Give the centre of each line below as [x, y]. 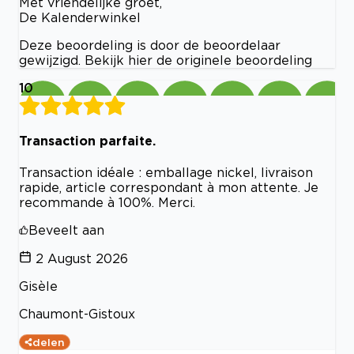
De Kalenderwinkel [80, 17]
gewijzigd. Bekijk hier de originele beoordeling [166, 60]
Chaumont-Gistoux [77, 314]
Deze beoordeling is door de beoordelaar [150, 45]
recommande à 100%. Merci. [107, 203]
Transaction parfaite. [87, 141]
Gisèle [38, 286]
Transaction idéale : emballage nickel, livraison [166, 173]
